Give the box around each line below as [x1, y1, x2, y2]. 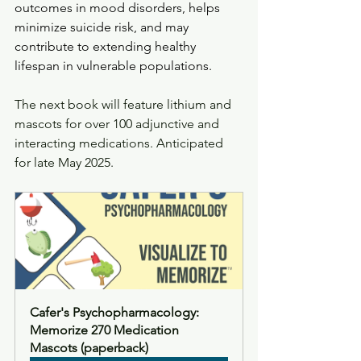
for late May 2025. [15, 154, 117, 170]
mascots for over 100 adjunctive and [15, 115, 222, 131]
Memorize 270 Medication [30, 322, 182, 338]
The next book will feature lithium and [15, 96, 234, 112]
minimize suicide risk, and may [15, 19, 192, 35]
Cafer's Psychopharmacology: [30, 304, 202, 320]
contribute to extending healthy [15, 38, 199, 54]
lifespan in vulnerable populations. [15, 57, 212, 73]
